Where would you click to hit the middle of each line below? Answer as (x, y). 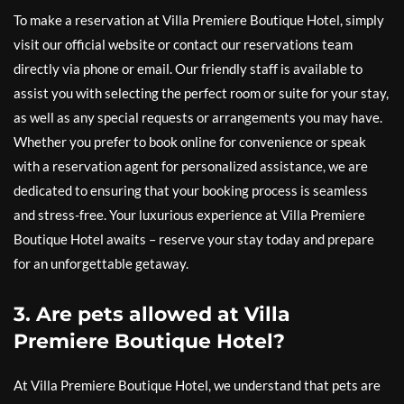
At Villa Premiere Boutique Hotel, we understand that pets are (197, 385)
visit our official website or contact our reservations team (183, 44)
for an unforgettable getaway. (101, 263)
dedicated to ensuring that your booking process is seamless (191, 190)
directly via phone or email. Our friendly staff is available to (188, 68)
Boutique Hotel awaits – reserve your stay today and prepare (194, 239)
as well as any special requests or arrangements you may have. (198, 117)
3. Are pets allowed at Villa (152, 314)
